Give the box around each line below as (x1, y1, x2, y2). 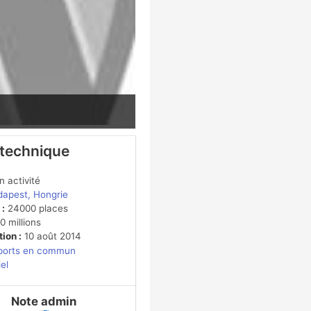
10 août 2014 (21, 230, 81, 242)
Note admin (10, 294, 76, 309)
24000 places (4, 202, 68, 214)
